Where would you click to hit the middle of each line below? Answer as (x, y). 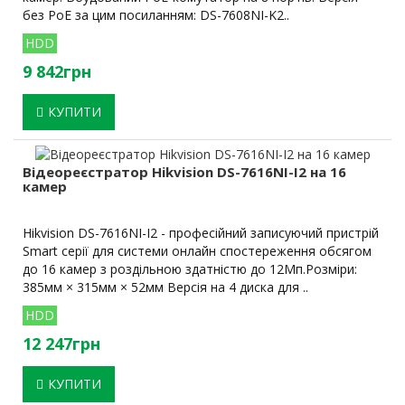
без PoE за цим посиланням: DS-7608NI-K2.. (156, 15)
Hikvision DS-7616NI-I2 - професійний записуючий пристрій (201, 233)
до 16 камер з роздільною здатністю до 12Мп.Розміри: (190, 269)
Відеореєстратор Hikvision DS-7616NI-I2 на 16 (184, 172)
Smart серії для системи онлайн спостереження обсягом (197, 251)
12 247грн (61, 344)
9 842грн (57, 72)
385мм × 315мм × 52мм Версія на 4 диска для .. (165, 287)
